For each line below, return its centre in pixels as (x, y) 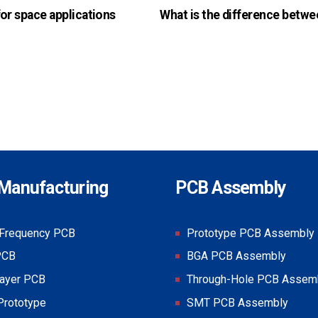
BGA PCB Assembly (237, 256)
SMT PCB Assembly (238, 302)
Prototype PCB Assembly (251, 233)
